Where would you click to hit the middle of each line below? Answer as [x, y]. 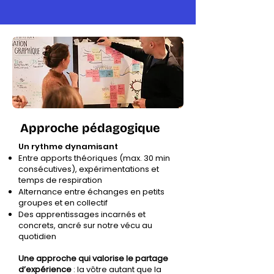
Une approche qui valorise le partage [93, 258]
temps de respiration [60, 180]
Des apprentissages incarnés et [82, 214]
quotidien [37, 236]
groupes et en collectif [63, 203]
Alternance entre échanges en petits [91, 192]
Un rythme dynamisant [68, 146]
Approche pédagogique [90, 128]
